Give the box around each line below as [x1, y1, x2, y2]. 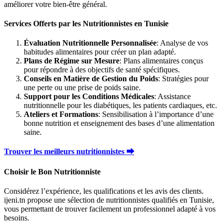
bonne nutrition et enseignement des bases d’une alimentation [24, 119, 215, 128]
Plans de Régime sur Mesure [24, 56, 119, 65]
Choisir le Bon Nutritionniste [4, 167, 101, 176]
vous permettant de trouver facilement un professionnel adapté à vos [4, 205, 216, 213]
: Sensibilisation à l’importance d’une [98, 110, 214, 119]
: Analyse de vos [157, 39, 208, 48]
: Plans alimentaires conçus [119, 56, 203, 65]
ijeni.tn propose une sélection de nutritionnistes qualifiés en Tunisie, [4, 196, 214, 204]
